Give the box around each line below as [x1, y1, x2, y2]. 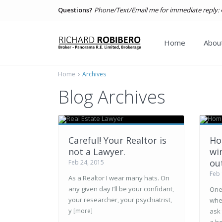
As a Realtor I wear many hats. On [68, 173, 169, 182]
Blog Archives [58, 85, 166, 109]
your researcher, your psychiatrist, [68, 195, 172, 204]
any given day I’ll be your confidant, [68, 184, 174, 193]
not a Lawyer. [68, 146, 125, 158]
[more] [73, 207, 93, 215]
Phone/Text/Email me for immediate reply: [94, 5, 219, 14]
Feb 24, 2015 [68, 158, 104, 166]
